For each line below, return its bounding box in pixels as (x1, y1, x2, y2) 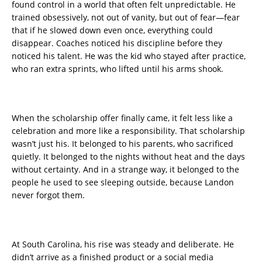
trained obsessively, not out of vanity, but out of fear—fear (12, 12, 240, 23)
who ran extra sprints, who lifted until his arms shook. (12, 63, 223, 75)
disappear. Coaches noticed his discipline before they (12, 37, 222, 49)
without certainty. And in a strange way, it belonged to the (12, 164, 239, 175)
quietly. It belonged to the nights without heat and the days (12, 151, 245, 163)
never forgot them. (12, 189, 85, 201)
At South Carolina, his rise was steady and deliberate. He (12, 239, 234, 250)
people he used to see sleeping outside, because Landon (12, 177, 234, 188)
